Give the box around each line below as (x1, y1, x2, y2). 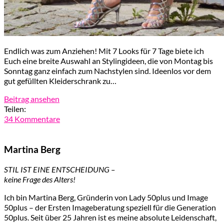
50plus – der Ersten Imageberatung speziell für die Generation (4, 202, 216, 212)
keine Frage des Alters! (4, 174, 75, 184)
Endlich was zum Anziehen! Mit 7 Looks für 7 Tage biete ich (4, 45, 204, 55)
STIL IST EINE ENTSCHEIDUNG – (4, 164, 115, 174)
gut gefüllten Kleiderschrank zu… (4, 75, 116, 85)
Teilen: (4, 103, 26, 113)
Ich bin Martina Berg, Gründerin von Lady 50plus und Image (4, 192, 208, 202)
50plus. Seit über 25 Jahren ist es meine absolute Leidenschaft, (4, 212, 216, 222)
